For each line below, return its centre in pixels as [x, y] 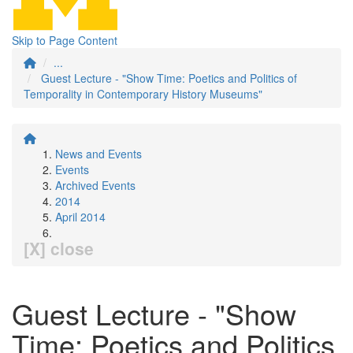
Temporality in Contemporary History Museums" [143, 94]
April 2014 [80, 217]
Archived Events [95, 185]
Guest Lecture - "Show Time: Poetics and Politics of [169, 78]
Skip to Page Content [65, 40]
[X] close [59, 248]
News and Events [98, 154]
